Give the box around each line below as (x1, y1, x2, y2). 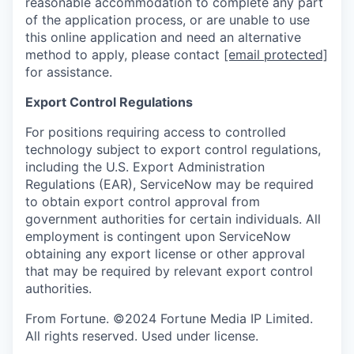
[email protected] (224, 47, 328, 63)
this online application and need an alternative (25, 29, 301, 46)
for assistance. (25, 64, 112, 81)
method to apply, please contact (25, 47, 224, 63)
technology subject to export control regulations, (25, 141, 321, 158)
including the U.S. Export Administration (25, 159, 265, 175)
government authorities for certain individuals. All (25, 211, 321, 228)
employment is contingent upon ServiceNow (25, 228, 291, 245)
